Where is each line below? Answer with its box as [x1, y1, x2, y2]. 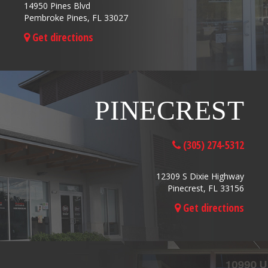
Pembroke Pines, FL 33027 [24, 12, 128, 24]
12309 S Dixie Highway [156, 170, 244, 182]
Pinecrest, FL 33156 [167, 182, 244, 194]
